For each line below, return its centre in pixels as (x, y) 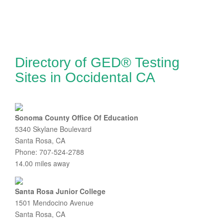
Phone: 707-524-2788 (50, 152)
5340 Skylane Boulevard (53, 129)
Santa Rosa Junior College (60, 191)
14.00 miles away (42, 163)
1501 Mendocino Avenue (54, 203)
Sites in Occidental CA (85, 77)
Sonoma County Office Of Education (77, 117)
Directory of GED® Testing (97, 62)
